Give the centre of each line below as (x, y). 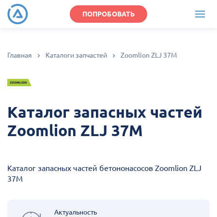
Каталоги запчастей (76, 55)
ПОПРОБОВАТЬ (108, 14)
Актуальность (76, 212)
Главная (20, 55)
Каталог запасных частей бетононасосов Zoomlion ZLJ (104, 168)
